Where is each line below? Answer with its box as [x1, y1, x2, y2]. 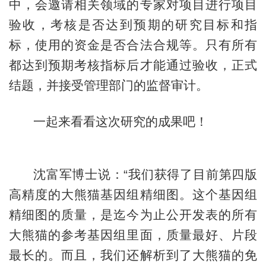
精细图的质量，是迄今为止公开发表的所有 [8, 207, 258, 221]
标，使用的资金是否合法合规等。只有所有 [8, 37, 258, 52]
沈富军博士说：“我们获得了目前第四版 [33, 167, 258, 181]
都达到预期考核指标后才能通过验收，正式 [8, 58, 258, 72]
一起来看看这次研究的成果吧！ [33, 115, 208, 129]
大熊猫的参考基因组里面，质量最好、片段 [8, 227, 258, 242]
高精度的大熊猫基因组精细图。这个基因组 [8, 187, 258, 201]
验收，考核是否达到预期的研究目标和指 [8, 17, 258, 31]
